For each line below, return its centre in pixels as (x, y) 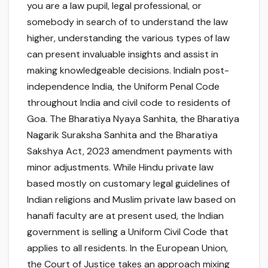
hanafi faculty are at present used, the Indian (125, 216)
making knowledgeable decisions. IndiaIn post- (128, 71)
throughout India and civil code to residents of (129, 103)
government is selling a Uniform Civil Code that (128, 232)
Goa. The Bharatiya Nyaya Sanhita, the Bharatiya (133, 119)
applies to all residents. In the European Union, (127, 248)
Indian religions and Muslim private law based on (131, 200)
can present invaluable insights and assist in (123, 54)
